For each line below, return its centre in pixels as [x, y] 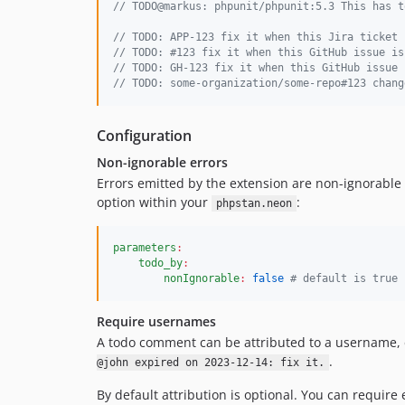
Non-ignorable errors [162, 162]
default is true [347, 278]
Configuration [144, 136]
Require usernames [156, 321]
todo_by [160, 263]
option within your [154, 202]
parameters [145, 248]
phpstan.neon [254, 203]
